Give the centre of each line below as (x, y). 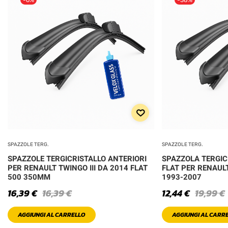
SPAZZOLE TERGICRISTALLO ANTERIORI (77, 159)
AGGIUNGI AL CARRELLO (52, 215)
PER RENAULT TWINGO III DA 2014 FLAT (78, 168)
